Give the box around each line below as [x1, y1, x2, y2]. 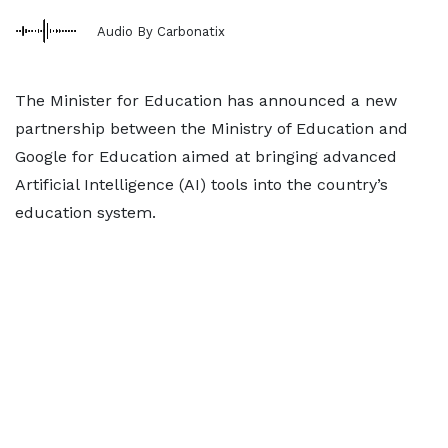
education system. [15, 203, 156, 222]
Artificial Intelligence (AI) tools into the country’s [15, 175, 388, 194]
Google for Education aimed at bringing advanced [15, 147, 397, 166]
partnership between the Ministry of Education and [15, 119, 408, 138]
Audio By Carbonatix [97, 23, 225, 39]
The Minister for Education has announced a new [15, 91, 397, 110]
